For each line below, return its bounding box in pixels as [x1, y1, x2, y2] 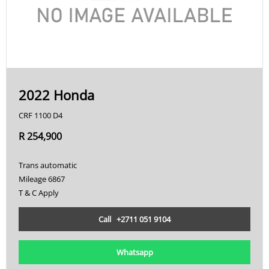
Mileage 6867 [19, 173, 65, 184]
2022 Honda [19, 85, 94, 104]
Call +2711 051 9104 [98, 213, 171, 225]
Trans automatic [19, 159, 77, 171]
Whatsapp [116, 246, 153, 258]
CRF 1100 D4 [19, 109, 62, 121]
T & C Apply [19, 187, 59, 198]
